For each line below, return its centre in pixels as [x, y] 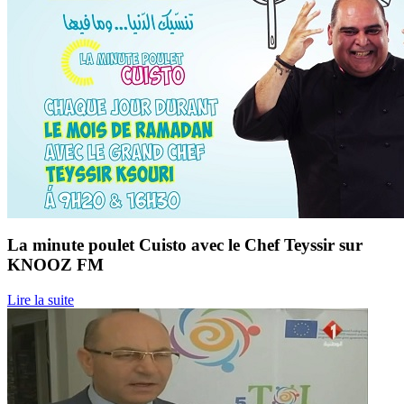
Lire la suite [41, 299]
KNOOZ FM [55, 264]
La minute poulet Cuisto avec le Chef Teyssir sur [185, 244]
